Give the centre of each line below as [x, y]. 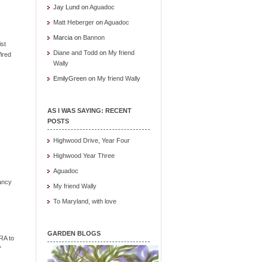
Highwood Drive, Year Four [92, 140]
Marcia [63, 37]
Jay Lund [66, 7]
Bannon [94, 37]
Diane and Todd [75, 53]
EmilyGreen [70, 78]
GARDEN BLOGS [74, 233]
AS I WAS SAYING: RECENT [89, 111]
